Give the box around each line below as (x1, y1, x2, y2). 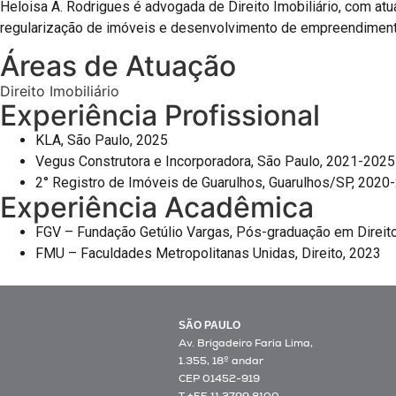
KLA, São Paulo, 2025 (35, 131, 168, 148)
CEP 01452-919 (178, 370, 260, 385)
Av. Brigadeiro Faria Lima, (178, 335, 313, 350)
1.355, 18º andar (178, 353, 263, 368)
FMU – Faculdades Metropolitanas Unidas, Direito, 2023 (35, 244, 381, 262)
